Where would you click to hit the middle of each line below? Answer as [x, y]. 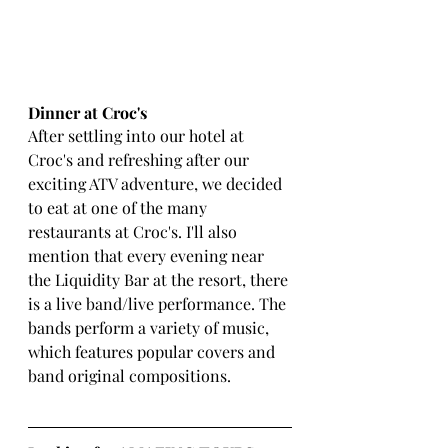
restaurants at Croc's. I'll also [134, 231]
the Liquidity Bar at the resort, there [160, 279]
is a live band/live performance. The [159, 303]
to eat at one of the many [119, 207]
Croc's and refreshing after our [140, 159]
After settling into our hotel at [138, 135]
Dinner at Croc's [89, 112]
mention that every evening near [148, 255]
